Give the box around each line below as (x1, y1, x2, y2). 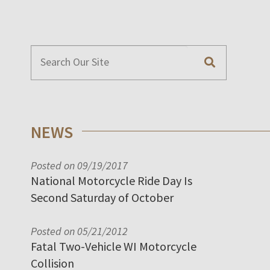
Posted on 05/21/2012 (31, 224, 128, 238)
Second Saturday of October (31, 189, 174, 205)
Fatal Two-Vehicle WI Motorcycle (31, 238, 196, 254)
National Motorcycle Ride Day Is (31, 172, 192, 188)
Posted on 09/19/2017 (31, 158, 128, 172)
